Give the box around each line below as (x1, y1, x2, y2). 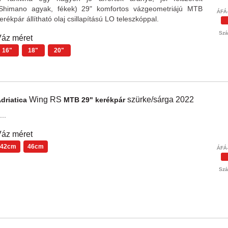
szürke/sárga (127, 95, 176, 104)
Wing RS (28, 95, 64, 104)
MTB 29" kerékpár (63, 96, 127, 104)
